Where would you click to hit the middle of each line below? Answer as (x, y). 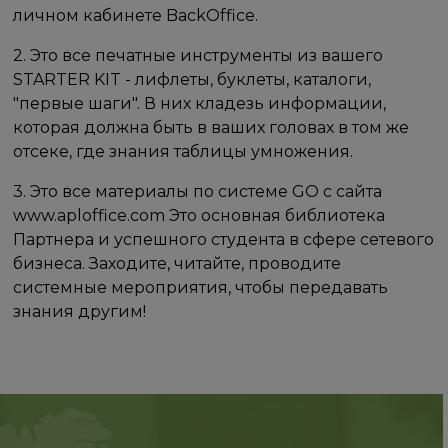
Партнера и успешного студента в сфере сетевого (224, 239)
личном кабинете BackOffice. (136, 15)
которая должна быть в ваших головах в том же (211, 127)
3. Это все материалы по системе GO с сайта (198, 191)
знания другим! (80, 311)
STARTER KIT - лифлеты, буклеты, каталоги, (192, 79)
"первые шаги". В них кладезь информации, (200, 103)
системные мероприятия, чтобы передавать (201, 287)
